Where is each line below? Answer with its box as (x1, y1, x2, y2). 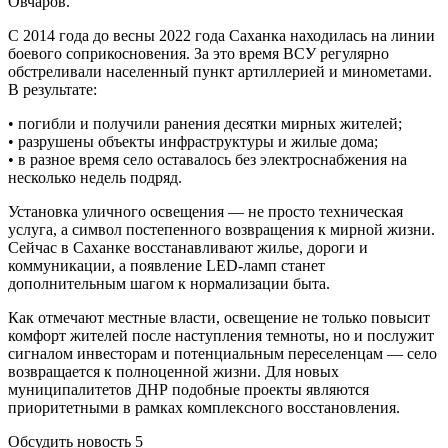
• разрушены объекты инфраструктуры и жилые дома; (8, 132, 378, 150)
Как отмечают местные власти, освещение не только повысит (8, 308, 430, 326)
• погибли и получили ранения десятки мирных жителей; (8, 114, 402, 132)
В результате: (8, 80, 97, 98)
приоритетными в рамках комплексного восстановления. (8, 398, 400, 416)
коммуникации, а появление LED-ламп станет (8, 256, 325, 274)
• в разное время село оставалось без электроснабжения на (8, 150, 407, 168)
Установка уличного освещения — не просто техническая (8, 202, 403, 220)
